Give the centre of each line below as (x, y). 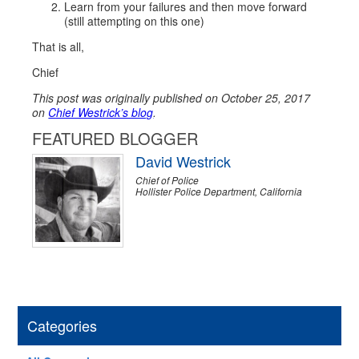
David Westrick (184, 161)
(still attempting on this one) (135, 21)
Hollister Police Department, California (219, 191)
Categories (63, 325)
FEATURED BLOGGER (115, 138)
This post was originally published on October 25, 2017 (171, 98)
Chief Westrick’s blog (101, 112)
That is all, (58, 46)
